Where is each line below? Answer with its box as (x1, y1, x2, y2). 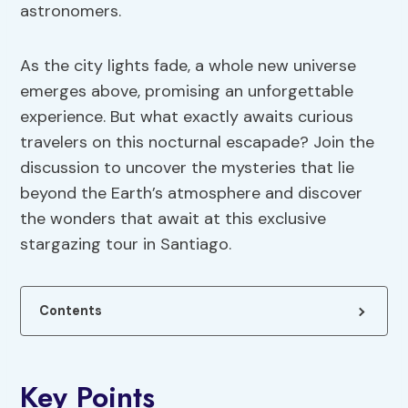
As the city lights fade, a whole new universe (20, 55, 357, 77)
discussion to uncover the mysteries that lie (20, 157, 355, 179)
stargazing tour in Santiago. (20, 233, 232, 256)
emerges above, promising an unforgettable (20, 80, 354, 103)
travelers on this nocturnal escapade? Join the (20, 131, 375, 154)
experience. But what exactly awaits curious (20, 106, 354, 128)
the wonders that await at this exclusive (20, 208, 327, 230)
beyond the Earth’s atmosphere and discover (20, 182, 363, 205)
